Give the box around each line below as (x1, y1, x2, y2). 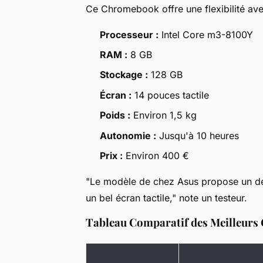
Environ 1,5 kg (130, 109, 197, 122)
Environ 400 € (123, 150, 189, 162)
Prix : (100, 150, 123, 162)
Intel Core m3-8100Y (159, 28, 253, 41)
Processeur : (100, 28, 159, 41)
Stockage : (100, 69, 148, 81)
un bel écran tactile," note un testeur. (86, 192, 247, 204)
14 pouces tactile (131, 89, 209, 101)
